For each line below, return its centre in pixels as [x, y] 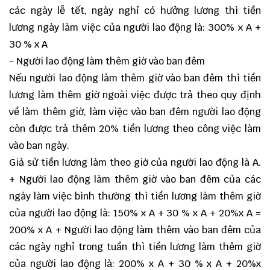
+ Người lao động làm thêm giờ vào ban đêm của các [135, 179]
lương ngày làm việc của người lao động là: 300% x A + [135, 27]
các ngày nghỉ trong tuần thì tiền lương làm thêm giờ [135, 247]
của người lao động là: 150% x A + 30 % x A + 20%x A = [135, 213]
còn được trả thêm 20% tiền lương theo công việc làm [135, 129]
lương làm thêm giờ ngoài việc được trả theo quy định [135, 95]
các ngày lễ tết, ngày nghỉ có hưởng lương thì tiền [135, 11]
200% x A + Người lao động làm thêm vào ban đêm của [135, 230]
